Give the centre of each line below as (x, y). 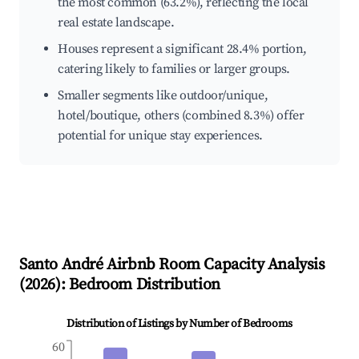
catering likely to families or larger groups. (174, 69)
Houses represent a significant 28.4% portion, (183, 49)
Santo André (61, 265)
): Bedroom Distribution (138, 285)
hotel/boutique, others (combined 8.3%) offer (181, 116)
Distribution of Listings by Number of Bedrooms (179, 324)
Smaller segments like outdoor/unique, (163, 96)
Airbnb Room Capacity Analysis (214, 265)
